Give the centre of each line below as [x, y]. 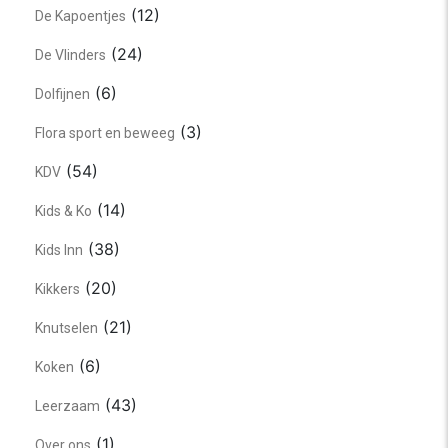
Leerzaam [67, 406]
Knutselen [66, 328]
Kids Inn [59, 250]
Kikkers [57, 289]
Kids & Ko [63, 211]
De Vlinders [70, 55]
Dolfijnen [62, 94]
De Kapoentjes [80, 16]
